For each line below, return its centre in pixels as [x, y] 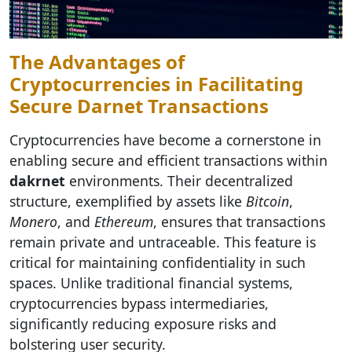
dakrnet [37, 181]
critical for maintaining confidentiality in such [158, 262]
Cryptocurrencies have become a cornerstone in [165, 140]
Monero [33, 222]
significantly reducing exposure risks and [143, 324]
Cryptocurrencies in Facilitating [156, 84]
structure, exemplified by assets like [128, 201]
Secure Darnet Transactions [139, 106]
